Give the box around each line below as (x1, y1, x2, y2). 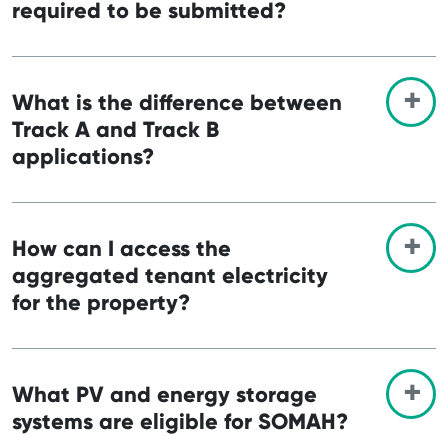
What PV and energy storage (12, 380, 317, 408)
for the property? (12, 288, 190, 316)
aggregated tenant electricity (12, 261, 328, 289)
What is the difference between (12, 88, 342, 116)
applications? (12, 142, 154, 170)
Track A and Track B (12, 115, 219, 143)
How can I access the (12, 234, 231, 262)
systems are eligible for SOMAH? (12, 407, 348, 435)
